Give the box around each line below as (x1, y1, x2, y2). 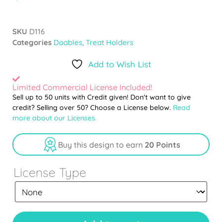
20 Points (144, 139, 180, 150)
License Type (13, 165, 86, 180)
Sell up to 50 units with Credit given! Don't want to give (12, 93, 191, 102)
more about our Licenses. (12, 113, 97, 123)
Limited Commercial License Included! (12, 82, 152, 93)
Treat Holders (86, 38, 133, 48)
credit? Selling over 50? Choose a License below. (12, 103, 173, 112)
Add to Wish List (88, 59, 151, 70)
